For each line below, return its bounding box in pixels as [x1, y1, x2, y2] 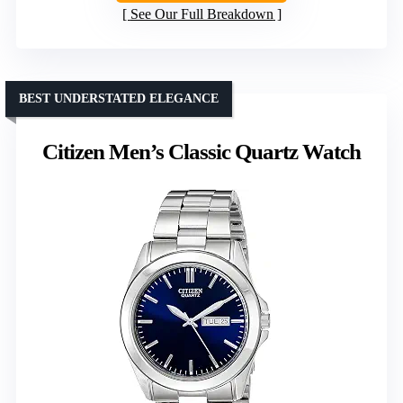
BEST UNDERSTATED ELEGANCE [19, 92, 219, 106]
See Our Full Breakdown [130, 6, 273, 22]
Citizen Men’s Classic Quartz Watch [42, 139, 361, 165]
